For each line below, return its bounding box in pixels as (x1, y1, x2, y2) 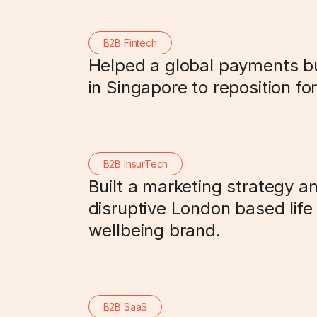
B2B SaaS (103, 301, 148, 313)
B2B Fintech (103, 37, 157, 49)
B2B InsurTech (103, 158, 168, 170)
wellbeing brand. (88, 220, 221, 241)
